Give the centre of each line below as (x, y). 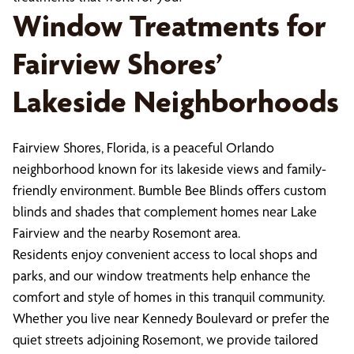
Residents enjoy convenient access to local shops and (165, 254)
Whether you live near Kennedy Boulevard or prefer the (171, 318)
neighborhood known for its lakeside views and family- (169, 169)
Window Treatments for (169, 26)
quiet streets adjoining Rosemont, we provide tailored (166, 339)
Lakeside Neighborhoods (176, 102)
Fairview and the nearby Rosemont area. (126, 233)
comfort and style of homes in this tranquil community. (169, 297)
